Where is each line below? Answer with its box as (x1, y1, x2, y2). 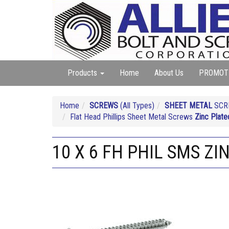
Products (67, 68, 99, 78)
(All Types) (118, 101, 154, 110)
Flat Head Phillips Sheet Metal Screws (70, 112, 195, 122)
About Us (154, 68, 184, 78)
